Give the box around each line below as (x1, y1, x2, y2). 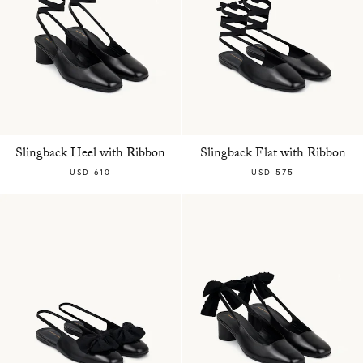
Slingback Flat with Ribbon (199, 143, 346, 165)
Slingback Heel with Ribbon (15, 143, 165, 165)
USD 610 (70, 166, 111, 177)
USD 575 (251, 166, 294, 177)
